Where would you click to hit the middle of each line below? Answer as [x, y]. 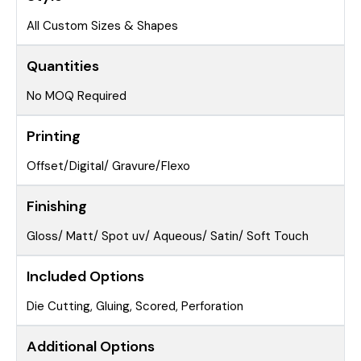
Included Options [85, 277]
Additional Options [91, 347]
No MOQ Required [77, 96]
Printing [54, 137]
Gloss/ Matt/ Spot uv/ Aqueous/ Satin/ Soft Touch [168, 237]
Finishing [57, 207]
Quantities [63, 66]
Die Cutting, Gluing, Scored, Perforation [135, 307]
